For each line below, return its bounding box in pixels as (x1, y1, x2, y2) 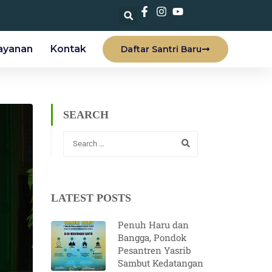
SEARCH (63, 109, 109, 121)
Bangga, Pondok (117, 231, 186, 243)
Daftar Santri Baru (121, 44, 202, 55)
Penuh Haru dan (117, 218, 189, 231)
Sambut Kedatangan (117, 256, 203, 269)
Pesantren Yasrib (117, 243, 191, 256)
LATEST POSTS (50, 191, 131, 204)
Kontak (50, 43, 86, 55)
